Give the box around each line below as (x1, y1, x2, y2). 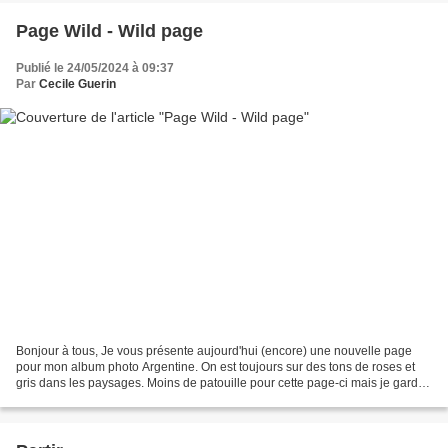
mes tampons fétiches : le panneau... (16, 392, 214, 407)
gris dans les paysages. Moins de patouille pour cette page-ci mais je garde (16, 376, 425, 391)
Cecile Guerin (39, 76, 116, 91)
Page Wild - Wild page (16, 20, 203, 41)
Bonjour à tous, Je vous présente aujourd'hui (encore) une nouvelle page (16, 344, 412, 359)
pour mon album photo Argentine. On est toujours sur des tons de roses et (16, 360, 415, 375)
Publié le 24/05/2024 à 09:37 (16, 60, 174, 75)
